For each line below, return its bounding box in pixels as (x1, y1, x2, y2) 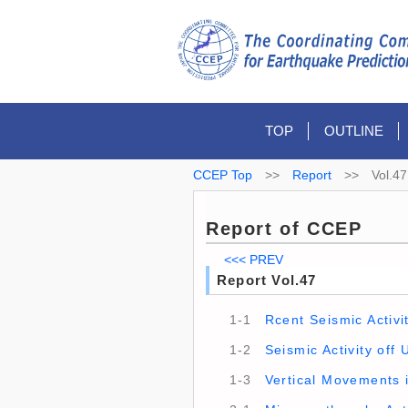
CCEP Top (193, 168, 252, 182)
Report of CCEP (206, 219, 362, 239)
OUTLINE (324, 123, 383, 138)
